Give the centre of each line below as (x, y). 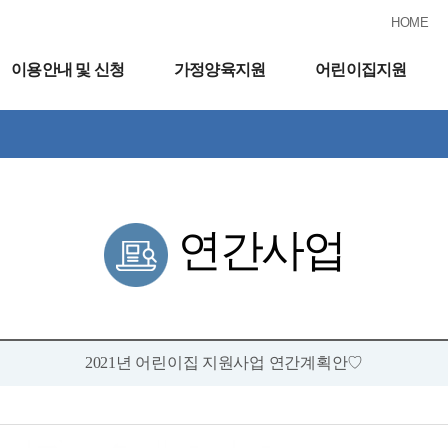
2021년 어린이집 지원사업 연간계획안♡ (224, 362)
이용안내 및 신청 (67, 69)
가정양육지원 (219, 69)
